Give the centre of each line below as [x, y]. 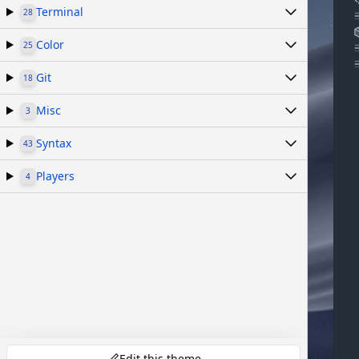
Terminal [59, 12]
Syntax [53, 143]
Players [55, 176]
